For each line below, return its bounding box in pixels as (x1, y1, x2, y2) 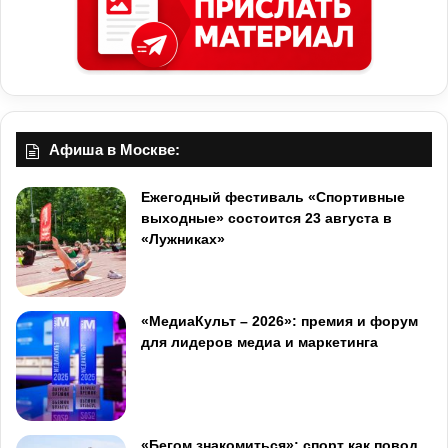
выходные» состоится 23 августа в (141, 210, 392, 227)
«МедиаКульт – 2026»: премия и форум (141, 313, 418, 330)
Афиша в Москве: (49, 141, 180, 159)
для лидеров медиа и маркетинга (141, 334, 378, 351)
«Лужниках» (141, 231, 225, 248)
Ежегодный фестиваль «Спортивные (141, 189, 405, 206)
